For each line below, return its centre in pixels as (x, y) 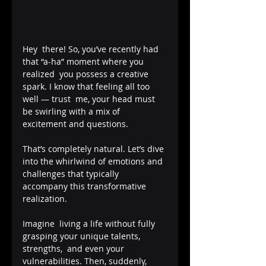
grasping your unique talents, (83, 236)
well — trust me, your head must (90, 99)
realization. (45, 198)
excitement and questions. (78, 123)
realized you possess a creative (87, 74)
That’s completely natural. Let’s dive (94, 148)
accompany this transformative (85, 186)
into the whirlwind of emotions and (95, 161)
